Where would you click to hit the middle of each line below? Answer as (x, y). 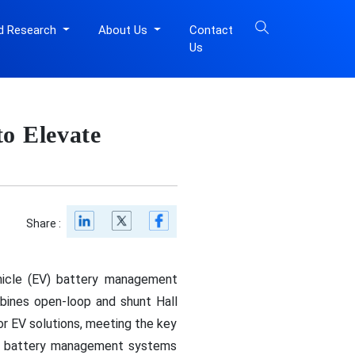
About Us (124, 30)
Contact (211, 30)
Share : (44, 224)
